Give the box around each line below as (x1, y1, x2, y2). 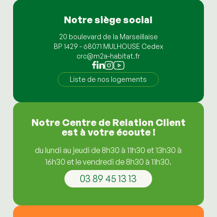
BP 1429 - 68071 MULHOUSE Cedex (53, 42, 163, 50)
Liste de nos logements (70, 75, 147, 83)
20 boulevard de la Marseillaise (59, 32, 158, 41)
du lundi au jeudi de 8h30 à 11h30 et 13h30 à (35, 145, 182, 155)
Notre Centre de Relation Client (31, 116, 186, 128)
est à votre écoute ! (61, 126, 155, 138)
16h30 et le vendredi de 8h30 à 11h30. (45, 157, 172, 167)
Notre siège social (64, 14, 153, 26)
